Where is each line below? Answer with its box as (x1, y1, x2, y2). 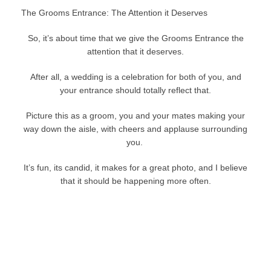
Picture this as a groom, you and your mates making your (26, 110, 245, 120)
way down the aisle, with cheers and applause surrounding (24, 123, 247, 134)
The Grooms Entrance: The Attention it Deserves (21, 7, 207, 18)
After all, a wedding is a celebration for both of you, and (30, 71, 241, 82)
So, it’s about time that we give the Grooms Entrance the (27, 33, 244, 43)
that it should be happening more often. (60, 175, 211, 186)
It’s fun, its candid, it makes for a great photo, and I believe (24, 162, 247, 172)
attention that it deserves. (87, 46, 184, 56)
